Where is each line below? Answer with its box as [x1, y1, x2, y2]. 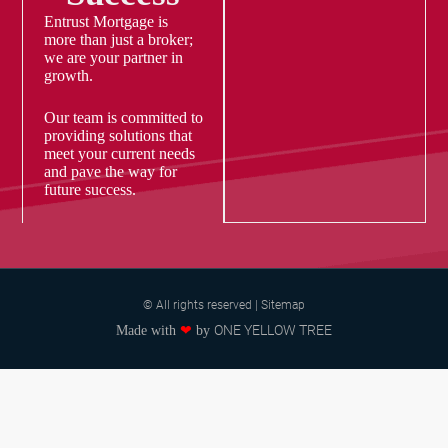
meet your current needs [43, 145, 195, 163]
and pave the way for [43, 163, 177, 181]
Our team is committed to [43, 109, 203, 127]
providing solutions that [43, 127, 192, 145]
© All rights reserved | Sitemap [143, 297, 305, 312]
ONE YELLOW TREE [214, 321, 332, 338]
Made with [116, 322, 176, 338]
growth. [43, 67, 93, 85]
